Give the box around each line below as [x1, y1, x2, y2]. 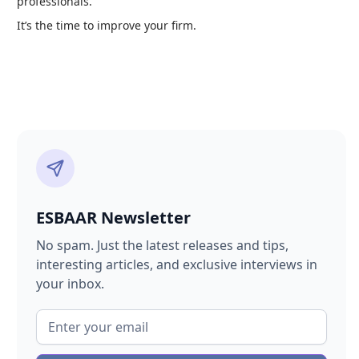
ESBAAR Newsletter [36, 207, 191, 229]
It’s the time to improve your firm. [17, 18, 196, 34]
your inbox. [36, 275, 104, 293]
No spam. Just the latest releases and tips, [36, 236, 288, 255]
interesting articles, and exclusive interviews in [36, 256, 317, 274]
